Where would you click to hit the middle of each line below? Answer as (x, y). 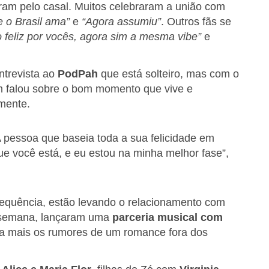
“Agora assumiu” (121, 22)
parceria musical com (168, 218)
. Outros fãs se (196, 22)
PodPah (78, 74)
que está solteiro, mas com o (168, 74)
